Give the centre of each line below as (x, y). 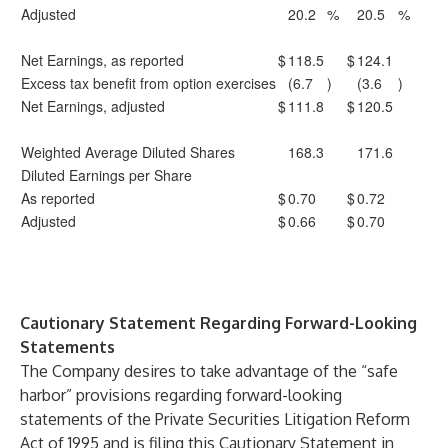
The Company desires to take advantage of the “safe (209, 371)
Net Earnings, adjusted (93, 106)
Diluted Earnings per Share (106, 175)
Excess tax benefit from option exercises (148, 83)
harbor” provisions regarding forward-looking (181, 395)
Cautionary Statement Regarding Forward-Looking (218, 323)
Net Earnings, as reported (102, 60)
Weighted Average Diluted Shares (128, 152)
